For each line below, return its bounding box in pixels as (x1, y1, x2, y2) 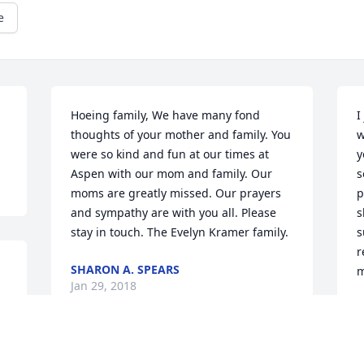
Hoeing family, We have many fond (71, 107, 261, 123)
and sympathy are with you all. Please (71, 205, 277, 221)
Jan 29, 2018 (71, 278, 137, 294)
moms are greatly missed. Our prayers (71, 185, 282, 201)
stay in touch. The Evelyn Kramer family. (71, 224, 289, 240)
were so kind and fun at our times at (71, 146, 270, 162)
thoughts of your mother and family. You (71, 127, 292, 143)
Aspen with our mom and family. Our (71, 166, 273, 182)
